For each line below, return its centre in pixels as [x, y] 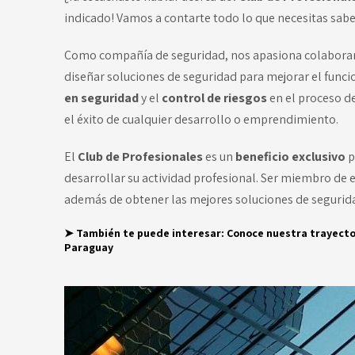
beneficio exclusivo [290, 156]
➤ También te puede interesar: [145, 233]
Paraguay [88, 247]
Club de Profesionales [140, 156]
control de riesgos [214, 97]
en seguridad [101, 97]
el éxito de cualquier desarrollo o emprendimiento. [201, 119]
